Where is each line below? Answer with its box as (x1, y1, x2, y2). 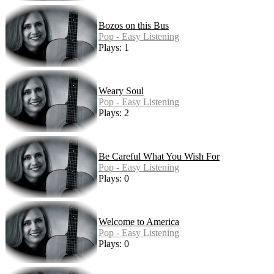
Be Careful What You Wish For (98, 151, 220, 162)
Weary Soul (98, 86, 144, 97)
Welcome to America (98, 217, 179, 228)
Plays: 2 (98, 108, 129, 119)
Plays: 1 (98, 42, 129, 53)
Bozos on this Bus (98, 20, 169, 31)
